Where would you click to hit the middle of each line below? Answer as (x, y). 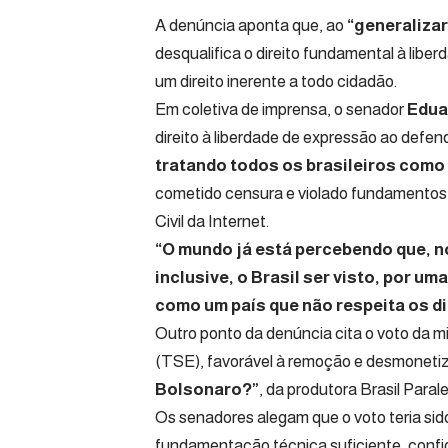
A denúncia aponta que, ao (249, 25)
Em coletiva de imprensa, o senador (281, 109)
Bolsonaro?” (207, 389)
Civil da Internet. (212, 221)
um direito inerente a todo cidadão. (276, 81)
